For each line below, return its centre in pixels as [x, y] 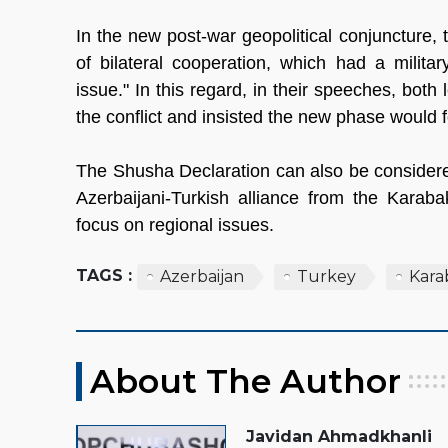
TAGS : [104, 275]
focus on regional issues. [180, 224]
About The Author [245, 380]
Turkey [326, 276]
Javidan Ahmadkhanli [339, 436]
